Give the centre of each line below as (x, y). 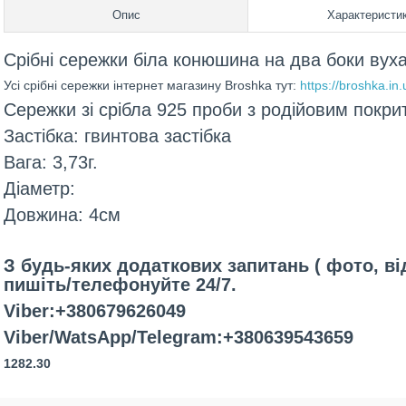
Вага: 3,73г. (51, 162)
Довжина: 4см (62, 215)
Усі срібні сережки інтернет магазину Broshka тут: (150, 85)
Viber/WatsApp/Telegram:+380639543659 (179, 337)
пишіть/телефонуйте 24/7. (120, 285)
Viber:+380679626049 (95, 311)
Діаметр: (42, 188)
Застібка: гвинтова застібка (117, 136)
